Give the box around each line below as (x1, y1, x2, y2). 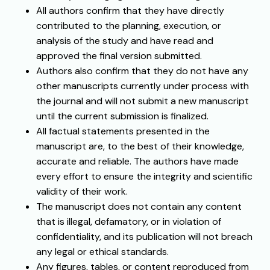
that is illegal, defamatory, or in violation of (36, 215, 221, 228)
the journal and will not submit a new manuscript (36, 95, 249, 108)
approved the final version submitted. (36, 49, 202, 63)
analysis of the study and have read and (36, 34, 213, 48)
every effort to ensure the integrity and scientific (36, 170, 253, 183)
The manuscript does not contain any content (36, 200, 242, 213)
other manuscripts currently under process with (36, 80, 249, 93)
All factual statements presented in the (36, 125, 210, 138)
